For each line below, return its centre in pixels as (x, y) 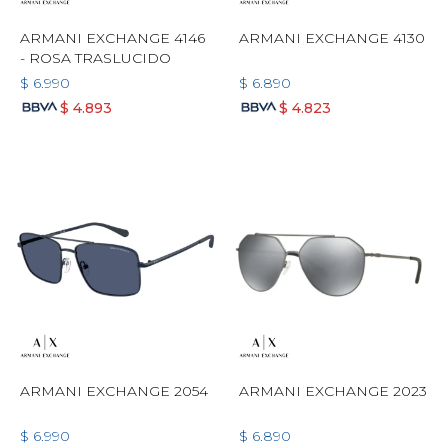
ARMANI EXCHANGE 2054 (114, 391)
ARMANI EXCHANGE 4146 (112, 38)
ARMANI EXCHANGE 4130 (332, 38)
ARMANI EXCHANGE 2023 (333, 391)
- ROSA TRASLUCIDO (95, 58)
